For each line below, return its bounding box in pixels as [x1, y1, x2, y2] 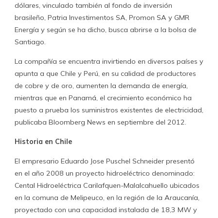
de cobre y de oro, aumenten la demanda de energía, [15, 81, 188, 90]
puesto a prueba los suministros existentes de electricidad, [15, 106, 203, 114]
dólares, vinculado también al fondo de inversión [15, 1, 172, 10]
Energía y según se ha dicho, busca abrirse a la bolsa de [15, 25, 197, 34]
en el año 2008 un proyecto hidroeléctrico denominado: [15, 169, 195, 178]
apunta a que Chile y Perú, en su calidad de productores [15, 69, 196, 78]
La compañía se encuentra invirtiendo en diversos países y [15, 57, 203, 66]
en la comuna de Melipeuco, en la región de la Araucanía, [15, 193, 200, 202]
